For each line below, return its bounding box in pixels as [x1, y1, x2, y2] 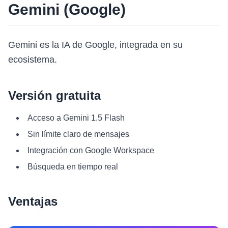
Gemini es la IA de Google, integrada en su [8, 40, 183, 50]
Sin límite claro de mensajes [27, 130, 129, 138]
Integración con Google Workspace [27, 146, 154, 155]
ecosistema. [8, 54, 57, 65]
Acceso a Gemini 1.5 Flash [27, 113, 125, 122]
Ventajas [8, 194, 58, 208]
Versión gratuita [8, 89, 101, 102]
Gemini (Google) [8, 1, 126, 18]
